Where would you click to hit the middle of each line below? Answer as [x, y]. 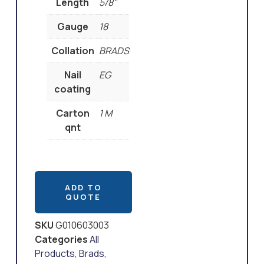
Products [55, 254]
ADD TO [83, 188]
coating [73, 89]
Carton [72, 113]
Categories [61, 240]
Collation [72, 50]
